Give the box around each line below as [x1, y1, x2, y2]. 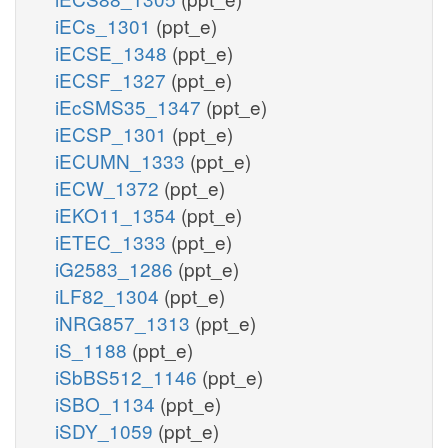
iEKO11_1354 [55, 200, 181, 228]
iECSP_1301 [55, 119, 172, 147]
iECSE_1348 [55, 38, 172, 66]
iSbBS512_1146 [55, 362, 202, 390]
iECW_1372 [55, 173, 164, 201]
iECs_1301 [55, 11, 156, 39]
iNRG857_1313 [55, 308, 195, 336]
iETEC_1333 [55, 227, 171, 255]
